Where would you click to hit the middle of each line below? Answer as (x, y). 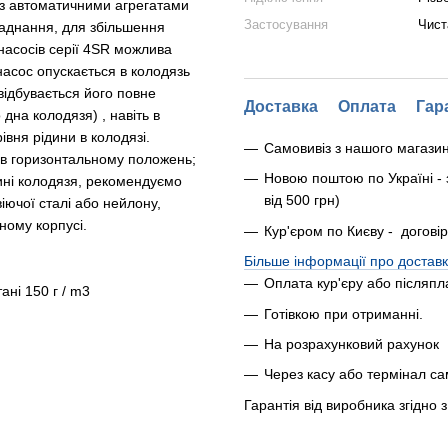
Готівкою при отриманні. (343, 313)
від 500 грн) (302, 200)
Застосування (286, 24)
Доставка (281, 106)
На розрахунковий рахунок (351, 343)
